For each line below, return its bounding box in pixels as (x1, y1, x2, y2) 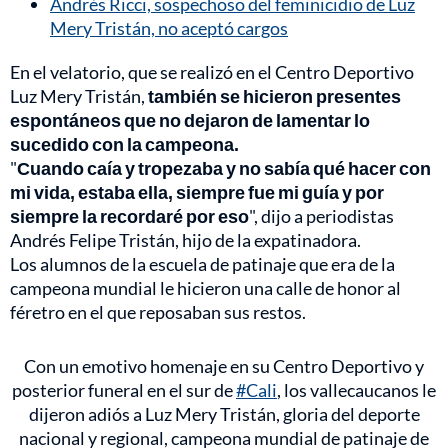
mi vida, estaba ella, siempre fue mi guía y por (10, 181, 384, 204)
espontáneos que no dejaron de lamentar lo (10, 109, 370, 132)
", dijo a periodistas (249, 205, 394, 228)
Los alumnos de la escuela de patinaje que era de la (10, 253, 395, 276)
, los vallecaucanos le (277, 379, 436, 402)
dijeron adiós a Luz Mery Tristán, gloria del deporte (28, 403, 420, 426)
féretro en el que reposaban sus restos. (10, 301, 306, 324)
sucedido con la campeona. (10, 133, 239, 156)
